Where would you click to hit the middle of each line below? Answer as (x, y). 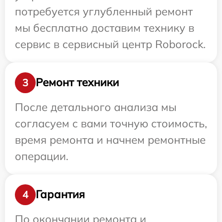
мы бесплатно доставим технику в (105, 28)
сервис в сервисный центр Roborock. (110, 44)
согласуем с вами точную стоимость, (111, 123)
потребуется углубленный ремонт (104, 11)
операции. (42, 156)
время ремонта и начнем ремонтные (110, 139)
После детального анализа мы (96, 107)
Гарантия (60, 194)
